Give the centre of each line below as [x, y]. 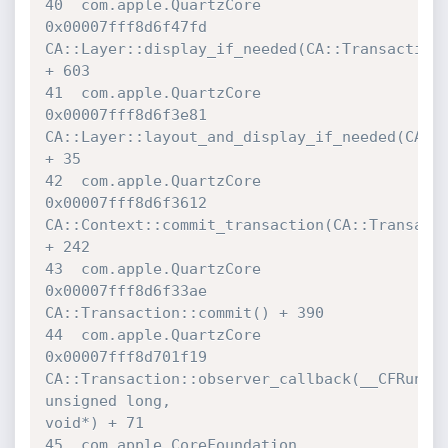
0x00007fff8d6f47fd [130, 27]
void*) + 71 [94, 423]
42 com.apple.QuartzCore [152, 181]
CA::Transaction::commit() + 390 [184, 313]
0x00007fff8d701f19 [130, 357]
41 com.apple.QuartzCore [152, 93]
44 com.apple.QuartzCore [152, 335]
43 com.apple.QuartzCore [152, 269]
